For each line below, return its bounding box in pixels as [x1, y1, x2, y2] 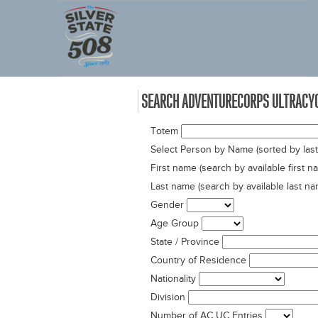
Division [150, 291, 185, 303]
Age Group [150, 217, 199, 229]
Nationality [150, 273, 196, 285]
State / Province [150, 236, 219, 248]
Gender [150, 199, 184, 211]
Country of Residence [150, 254, 246, 266]
